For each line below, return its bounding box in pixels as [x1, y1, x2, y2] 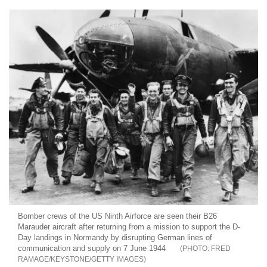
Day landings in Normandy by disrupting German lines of [18, 233, 212, 243]
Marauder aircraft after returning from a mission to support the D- [18, 222, 240, 232]
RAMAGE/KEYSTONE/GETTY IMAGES [18, 255, 144, 264]
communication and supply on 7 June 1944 [18, 244, 166, 253]
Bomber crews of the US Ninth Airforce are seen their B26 [18, 212, 217, 221]
